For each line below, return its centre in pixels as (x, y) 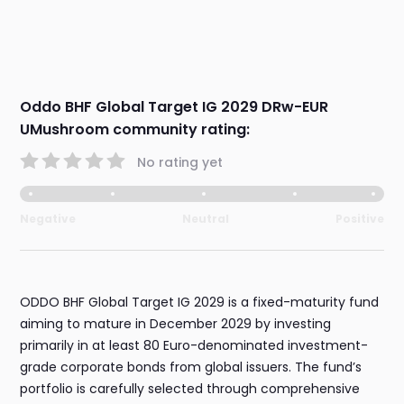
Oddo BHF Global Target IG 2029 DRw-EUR (174, 107)
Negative (48, 219)
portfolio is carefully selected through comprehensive (190, 389)
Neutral (206, 219)
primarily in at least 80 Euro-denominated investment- (194, 346)
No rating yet (180, 162)
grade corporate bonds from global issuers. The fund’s (191, 367)
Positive (359, 219)
